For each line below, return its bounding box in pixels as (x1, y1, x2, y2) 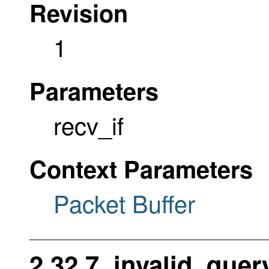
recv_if (53, 107, 124, 142)
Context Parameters (29, 151, 253, 186)
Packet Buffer (53, 185, 195, 220)
